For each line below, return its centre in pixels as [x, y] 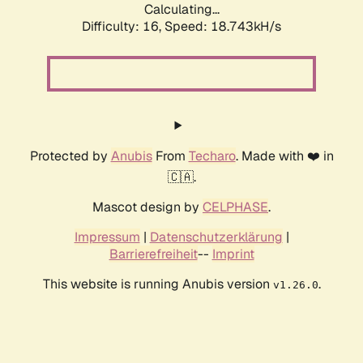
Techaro [212, 156]
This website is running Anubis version [158, 284]
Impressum [107, 237]
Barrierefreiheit [153, 254]
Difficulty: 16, [123, 27]
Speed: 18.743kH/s [223, 27]
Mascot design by [147, 207]
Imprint [233, 254]
